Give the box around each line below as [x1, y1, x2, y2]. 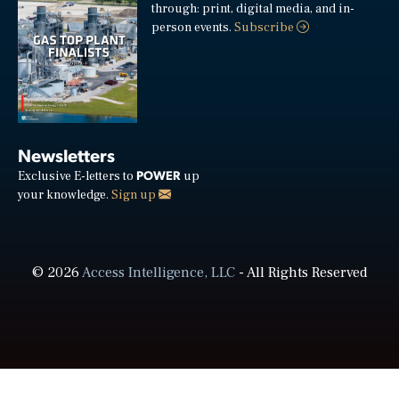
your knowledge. [18, 187, 111, 204]
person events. [151, 20, 235, 37]
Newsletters [18, 143, 115, 167]
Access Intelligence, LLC [81, 264, 235, 282]
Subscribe [234, 20, 297, 37]
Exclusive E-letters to [18, 168, 136, 185]
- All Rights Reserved [234, 264, 368, 282]
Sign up [111, 187, 159, 204]
